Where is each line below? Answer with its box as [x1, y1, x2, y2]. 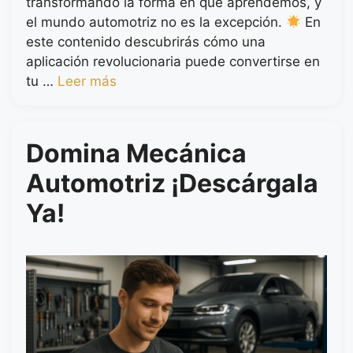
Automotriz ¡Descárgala [26, 168, 318, 199]
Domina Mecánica [26, 138, 247, 169]
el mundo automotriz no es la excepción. [26, 14, 286, 31]
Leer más [58, 73, 117, 90]
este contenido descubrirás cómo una [26, 34, 266, 50]
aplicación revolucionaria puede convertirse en [26, 54, 320, 70]
